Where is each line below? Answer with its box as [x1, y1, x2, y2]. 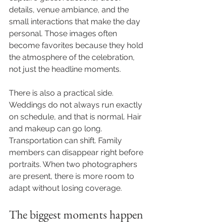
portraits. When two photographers [9, 160, 139, 169]
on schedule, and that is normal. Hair [9, 112, 144, 121]
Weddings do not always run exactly [9, 100, 144, 110]
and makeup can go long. [9, 124, 104, 133]
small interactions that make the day [9, 17, 142, 26]
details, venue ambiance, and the [9, 5, 131, 14]
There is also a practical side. [9, 88, 115, 98]
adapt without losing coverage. [9, 183, 122, 193]
